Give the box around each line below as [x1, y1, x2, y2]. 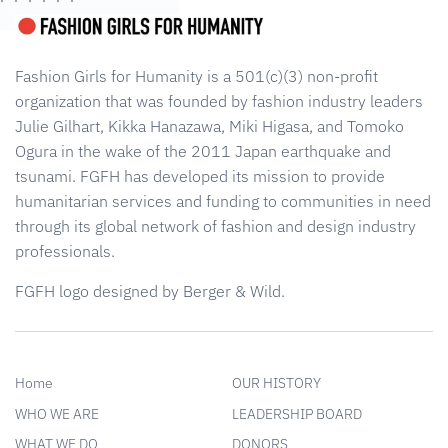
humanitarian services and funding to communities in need [15, 190, 431, 211]
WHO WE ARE [15, 404, 99, 423]
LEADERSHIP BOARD [231, 404, 362, 423]
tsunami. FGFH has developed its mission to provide [15, 165, 385, 186]
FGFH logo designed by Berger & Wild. [15, 281, 285, 302]
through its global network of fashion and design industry [15, 215, 416, 236]
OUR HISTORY [231, 373, 321, 392]
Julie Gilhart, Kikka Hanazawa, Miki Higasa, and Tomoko [15, 115, 404, 136]
